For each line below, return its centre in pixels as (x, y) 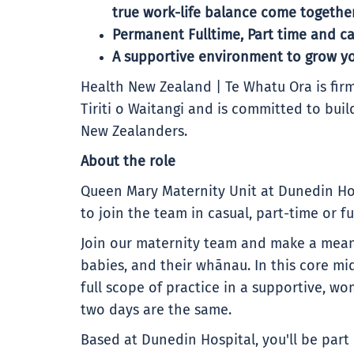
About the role (128, 162)
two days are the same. (156, 311)
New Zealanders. (134, 132)
